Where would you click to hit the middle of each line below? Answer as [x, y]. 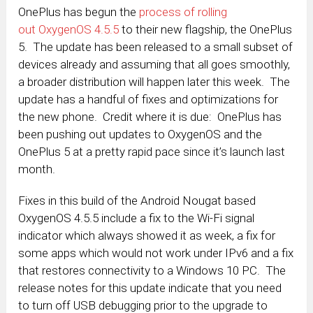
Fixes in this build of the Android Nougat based [137, 201]
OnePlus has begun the [79, 12]
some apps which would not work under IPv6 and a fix [156, 253]
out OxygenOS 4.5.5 [69, 30]
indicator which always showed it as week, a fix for [147, 236]
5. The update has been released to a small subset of [156, 47]
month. [37, 169]
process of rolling [183, 12]
